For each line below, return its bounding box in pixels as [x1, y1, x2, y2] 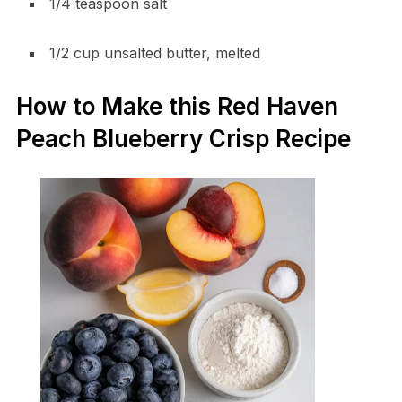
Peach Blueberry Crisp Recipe [15, 124, 351, 153]
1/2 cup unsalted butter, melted [48, 43, 260, 62]
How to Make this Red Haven [15, 92, 338, 120]
